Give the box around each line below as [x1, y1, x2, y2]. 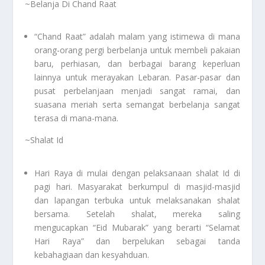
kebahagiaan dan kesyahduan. [34, 248, 150, 260]
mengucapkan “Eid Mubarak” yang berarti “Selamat [34, 221, 240, 233]
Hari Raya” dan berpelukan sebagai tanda [34, 235, 240, 247]
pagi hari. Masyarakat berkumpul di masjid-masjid [34, 180, 240, 192]
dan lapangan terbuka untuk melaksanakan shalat [34, 194, 240, 206]
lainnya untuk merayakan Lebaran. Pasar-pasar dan [34, 72, 240, 83]
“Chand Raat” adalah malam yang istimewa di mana [34, 31, 240, 43]
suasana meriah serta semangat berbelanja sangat [34, 99, 240, 111]
